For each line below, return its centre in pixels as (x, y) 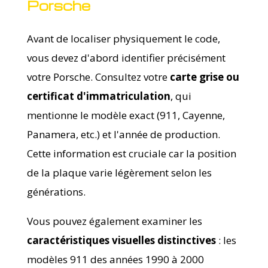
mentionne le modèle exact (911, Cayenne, (126, 115)
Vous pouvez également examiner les (114, 221)
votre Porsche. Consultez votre (98, 77)
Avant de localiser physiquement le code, (123, 38)
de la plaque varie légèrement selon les (119, 172)
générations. (56, 191)
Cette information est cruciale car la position (131, 153)
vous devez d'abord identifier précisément (126, 57)
